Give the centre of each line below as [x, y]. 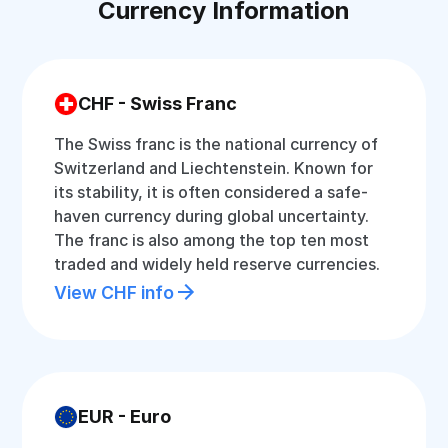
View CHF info [114, 292]
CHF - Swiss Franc [158, 103]
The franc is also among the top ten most [212, 240]
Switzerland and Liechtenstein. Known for [214, 168]
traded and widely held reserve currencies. [217, 264]
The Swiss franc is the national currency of [216, 144]
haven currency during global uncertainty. [212, 216]
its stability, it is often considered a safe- [211, 192]
